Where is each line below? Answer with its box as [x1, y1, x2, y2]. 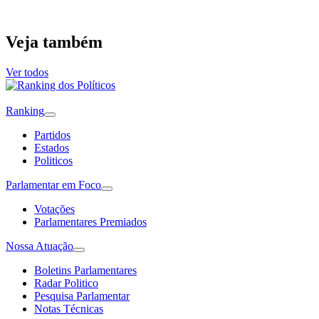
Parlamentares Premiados [34, 215, 147, 228]
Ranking [6, 104, 44, 117]
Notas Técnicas [34, 302, 103, 315]
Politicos [34, 154, 73, 167]
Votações [34, 202, 75, 215]
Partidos [34, 128, 70, 141]
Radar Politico [34, 276, 98, 289]
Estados [34, 141, 69, 154]
